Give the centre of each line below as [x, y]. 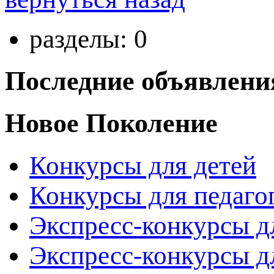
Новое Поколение [111, 124]
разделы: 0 [88, 39]
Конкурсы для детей [143, 166]
